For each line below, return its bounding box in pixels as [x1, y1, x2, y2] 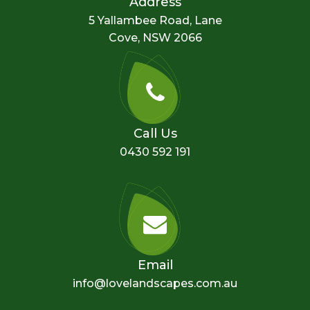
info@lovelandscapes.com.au [73, 277, 237, 291]
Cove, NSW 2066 [108, 31, 202, 45]
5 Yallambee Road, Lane [88, 14, 222, 28]
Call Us [133, 126, 177, 142]
